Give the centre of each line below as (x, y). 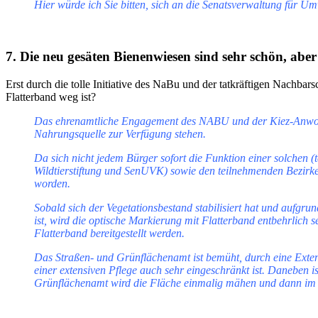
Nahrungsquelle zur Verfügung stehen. (120, 133)
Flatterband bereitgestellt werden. (109, 233)
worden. (52, 183)
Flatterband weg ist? (51, 97)
